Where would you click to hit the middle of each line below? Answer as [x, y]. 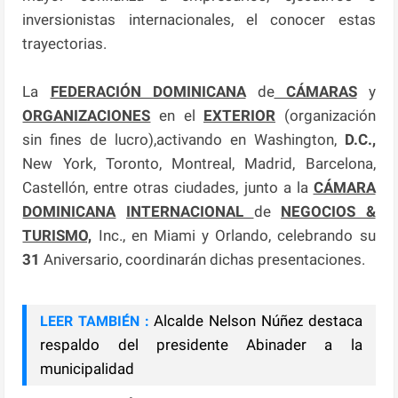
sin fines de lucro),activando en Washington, [183, 139]
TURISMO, [57, 235]
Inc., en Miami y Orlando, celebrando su [234, 235]
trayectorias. [65, 43]
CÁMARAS [315, 91]
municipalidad [88, 368]
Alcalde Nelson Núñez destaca [258, 320]
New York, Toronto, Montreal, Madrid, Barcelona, [199, 163]
